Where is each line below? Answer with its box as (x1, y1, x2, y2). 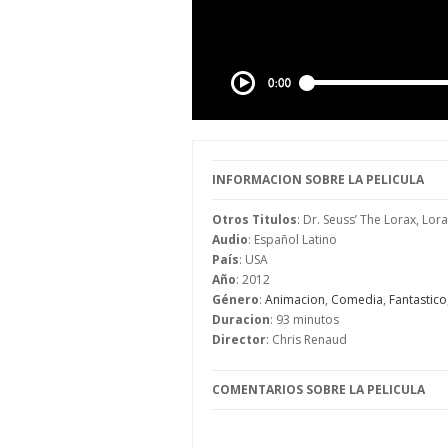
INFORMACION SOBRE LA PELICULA (212, 170, 424, 188)
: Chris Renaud (266, 330, 347, 348)
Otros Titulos (212, 210, 297, 228)
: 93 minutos (270, 310, 339, 328)
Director (212, 330, 266, 348)
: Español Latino (248, 230, 337, 248)
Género (212, 290, 259, 308)
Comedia (331, 290, 383, 308)
